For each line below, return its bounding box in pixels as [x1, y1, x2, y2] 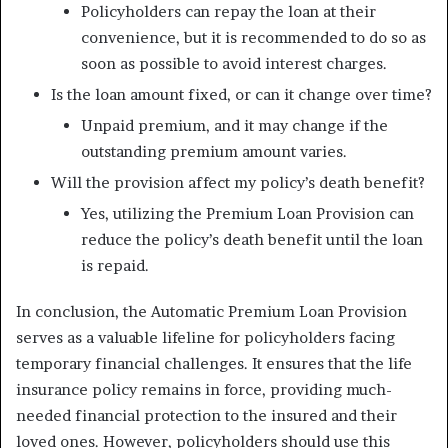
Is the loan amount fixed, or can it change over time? [51, 84, 432, 104]
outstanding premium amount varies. [81, 141, 347, 161]
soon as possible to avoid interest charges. [81, 53, 387, 73]
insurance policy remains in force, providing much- [16, 379, 392, 399]
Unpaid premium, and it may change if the [81, 115, 388, 135]
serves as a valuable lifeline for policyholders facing [16, 327, 395, 347]
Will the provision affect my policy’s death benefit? [51, 172, 425, 192]
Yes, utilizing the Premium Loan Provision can [81, 203, 414, 223]
